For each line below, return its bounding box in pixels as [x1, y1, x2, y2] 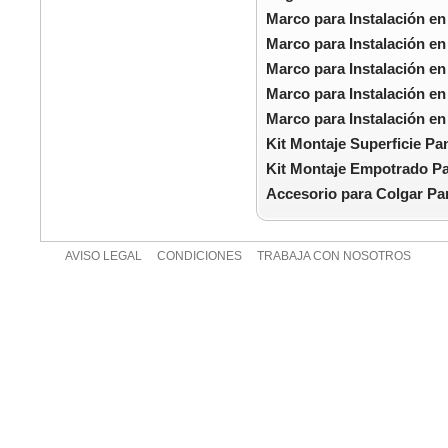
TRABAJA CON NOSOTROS [257, 249, 411, 263]
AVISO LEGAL [65, 249, 142, 263]
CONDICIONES [157, 249, 242, 263]
